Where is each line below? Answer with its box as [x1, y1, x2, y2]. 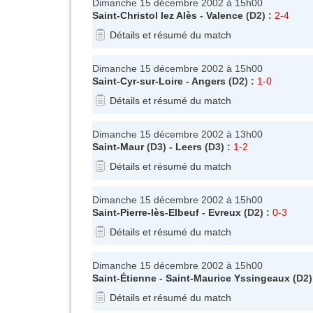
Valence [206, 9, 243, 21]
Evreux [208, 206, 241, 218]
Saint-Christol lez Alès [92, 9, 197, 21]
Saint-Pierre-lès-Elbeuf [92, 206, 199, 218]
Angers [191, 75, 226, 87]
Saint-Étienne [92, 272, 156, 284]
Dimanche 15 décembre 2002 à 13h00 [92, 128, 263, 140]
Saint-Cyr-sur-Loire [92, 75, 183, 87]
